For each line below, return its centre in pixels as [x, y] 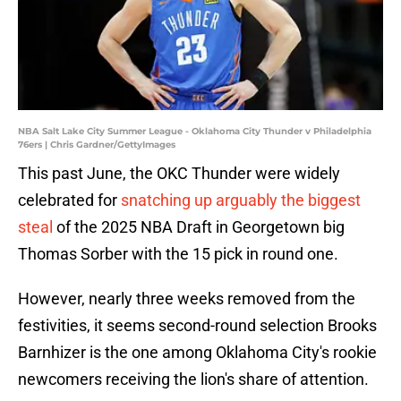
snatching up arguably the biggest [241, 200]
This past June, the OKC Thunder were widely [179, 174]
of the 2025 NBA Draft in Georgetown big [199, 227]
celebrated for [69, 200]
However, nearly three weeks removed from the [187, 299]
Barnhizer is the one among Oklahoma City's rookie [197, 353]
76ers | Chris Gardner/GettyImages [97, 145]
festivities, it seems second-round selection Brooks [197, 326]
